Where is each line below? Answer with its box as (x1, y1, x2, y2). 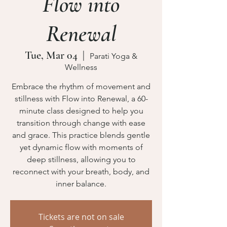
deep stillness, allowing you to (26, 155, 136, 164)
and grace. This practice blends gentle (12, 130, 150, 140)
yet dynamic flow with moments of (19, 142, 143, 152)
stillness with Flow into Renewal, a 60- (14, 94, 148, 103)
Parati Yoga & (90, 51, 137, 61)
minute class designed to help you (19, 106, 143, 116)
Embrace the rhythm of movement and (12, 82, 150, 91)
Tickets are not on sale (38, 211, 124, 222)
